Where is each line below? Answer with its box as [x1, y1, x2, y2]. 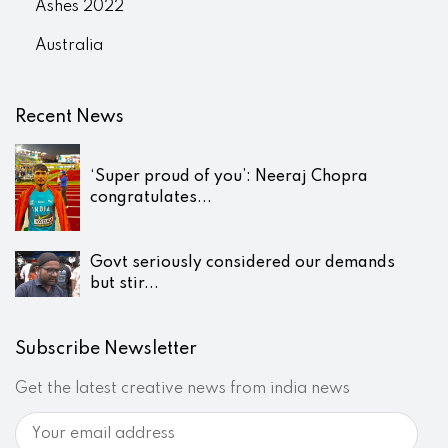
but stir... [90, 276, 159, 293]
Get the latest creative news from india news [15, 381, 350, 398]
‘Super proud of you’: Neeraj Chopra [90, 168, 368, 185]
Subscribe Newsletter [15, 340, 197, 359]
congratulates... [90, 189, 212, 206]
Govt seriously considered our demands [90, 255, 395, 272]
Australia [35, 38, 103, 55]
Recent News [15, 108, 124, 127]
